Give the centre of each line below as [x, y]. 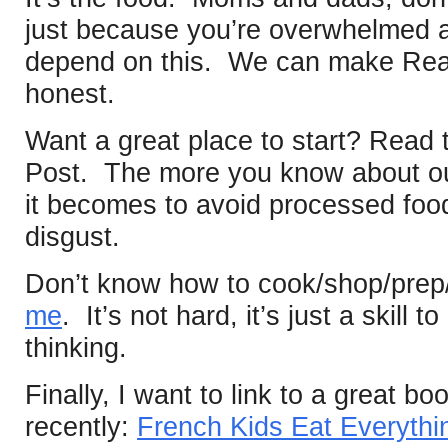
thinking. [76, 347]
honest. [70, 93]
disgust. [72, 236]
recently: [81, 426]
